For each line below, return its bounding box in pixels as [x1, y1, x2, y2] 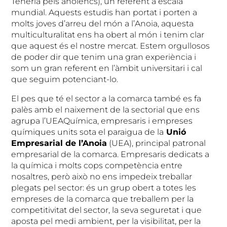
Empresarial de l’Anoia [11, 138, 107, 148]
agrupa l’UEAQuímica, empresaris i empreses [11, 116, 193, 126]
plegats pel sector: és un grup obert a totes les [11, 183, 197, 193]
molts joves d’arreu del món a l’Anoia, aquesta [11, 19, 194, 29]
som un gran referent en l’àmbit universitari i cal [11, 63, 203, 73]
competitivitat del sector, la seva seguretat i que [11, 205, 202, 215]
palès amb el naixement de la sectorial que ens [11, 105, 200, 115]
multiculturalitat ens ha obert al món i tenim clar [11, 30, 205, 40]
